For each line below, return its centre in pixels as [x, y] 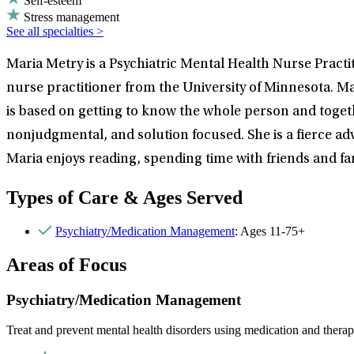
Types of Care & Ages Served [124, 197]
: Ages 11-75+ [270, 231]
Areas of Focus [66, 264]
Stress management [72, 17]
